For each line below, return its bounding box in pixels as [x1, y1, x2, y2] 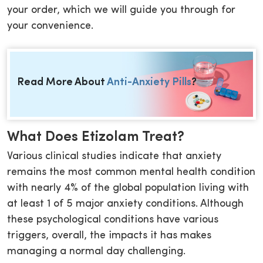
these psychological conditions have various [7, 214, 218, 226]
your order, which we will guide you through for [7, 5, 235, 16]
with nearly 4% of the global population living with [7, 183, 249, 194]
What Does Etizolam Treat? [7, 130, 184, 145]
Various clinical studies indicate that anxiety [7, 151, 221, 163]
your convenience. [7, 21, 93, 32]
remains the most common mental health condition [7, 167, 255, 178]
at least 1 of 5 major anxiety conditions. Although [7, 198, 244, 210]
